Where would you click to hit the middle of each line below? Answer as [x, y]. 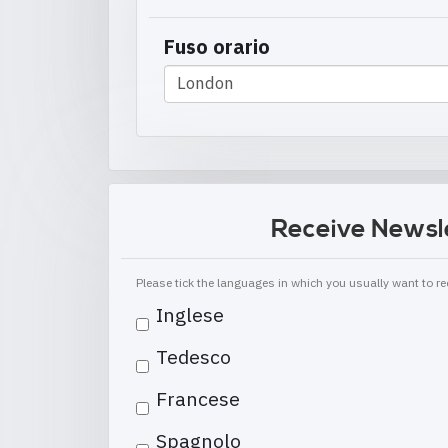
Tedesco [193, 356]
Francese [198, 398]
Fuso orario [217, 46]
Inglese [190, 314]
